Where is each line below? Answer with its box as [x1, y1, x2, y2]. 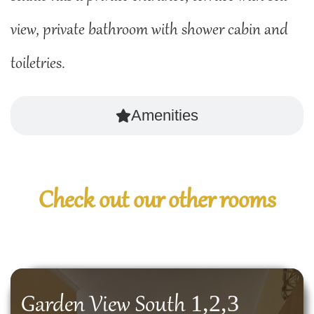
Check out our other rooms [39, 187, 275, 217]
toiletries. [11, 55, 65, 75]
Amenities [131, 107, 198, 125]
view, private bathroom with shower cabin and [11, 21, 288, 41]
